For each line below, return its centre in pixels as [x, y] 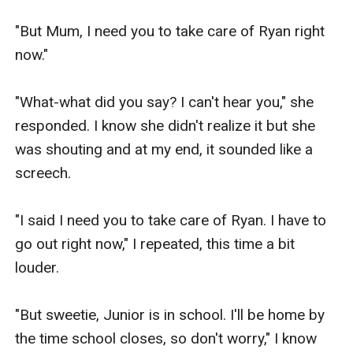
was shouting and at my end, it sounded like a [164, 149]
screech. [43, 173]
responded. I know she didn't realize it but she [165, 125]
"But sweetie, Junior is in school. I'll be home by [170, 314]
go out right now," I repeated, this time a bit [155, 243]
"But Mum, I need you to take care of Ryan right [170, 31]
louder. [37, 267]
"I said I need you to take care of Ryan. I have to [171, 220]
